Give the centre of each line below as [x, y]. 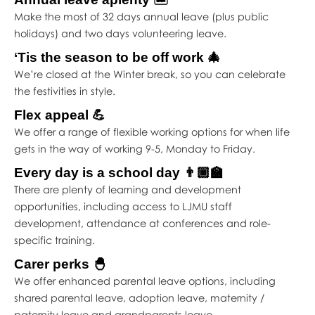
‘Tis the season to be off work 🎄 [117, 57]
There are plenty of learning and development [127, 189]
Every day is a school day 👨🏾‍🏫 [118, 172]
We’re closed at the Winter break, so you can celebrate [149, 74]
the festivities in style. [64, 91]
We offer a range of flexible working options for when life [152, 131]
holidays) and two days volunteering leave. [120, 33]
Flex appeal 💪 [59, 115]
